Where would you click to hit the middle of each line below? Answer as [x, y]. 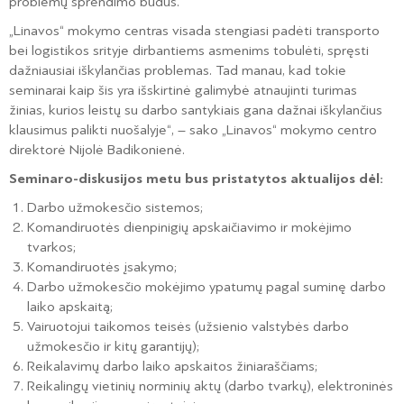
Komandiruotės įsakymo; [102, 267]
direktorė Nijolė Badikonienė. [97, 150]
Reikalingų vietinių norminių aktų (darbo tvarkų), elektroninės [210, 386]
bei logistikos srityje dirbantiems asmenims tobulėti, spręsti [189, 50]
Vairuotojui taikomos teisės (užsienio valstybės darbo [188, 326]
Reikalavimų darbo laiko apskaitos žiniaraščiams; [172, 366]
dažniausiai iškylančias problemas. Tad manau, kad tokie [178, 70]
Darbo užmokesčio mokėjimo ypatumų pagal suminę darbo [207, 287]
